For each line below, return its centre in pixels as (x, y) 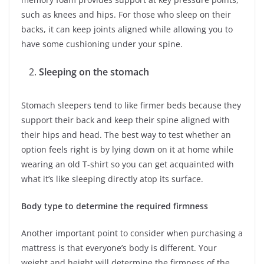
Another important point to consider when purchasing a (132, 233)
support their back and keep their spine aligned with (126, 120)
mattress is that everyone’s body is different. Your (119, 247)
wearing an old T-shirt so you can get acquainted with (128, 164)
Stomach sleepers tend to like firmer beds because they (131, 105)
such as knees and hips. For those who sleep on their (126, 14)
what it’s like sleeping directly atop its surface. (112, 179)
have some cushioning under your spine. (102, 44)
